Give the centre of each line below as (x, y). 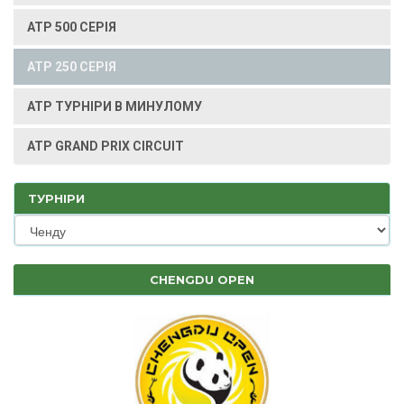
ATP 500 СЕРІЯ (72, 27)
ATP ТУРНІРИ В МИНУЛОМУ (115, 106)
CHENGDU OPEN (202, 280)
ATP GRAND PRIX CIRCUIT (106, 146)
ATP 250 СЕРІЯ (72, 67)
